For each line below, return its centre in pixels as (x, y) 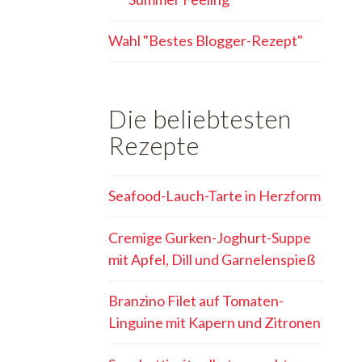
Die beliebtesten (200, 119)
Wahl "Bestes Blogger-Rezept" (206, 41)
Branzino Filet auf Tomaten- (196, 301)
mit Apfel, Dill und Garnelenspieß (212, 259)
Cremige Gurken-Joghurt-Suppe (210, 237)
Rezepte (154, 145)
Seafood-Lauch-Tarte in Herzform (215, 196)
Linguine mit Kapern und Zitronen (215, 323)
